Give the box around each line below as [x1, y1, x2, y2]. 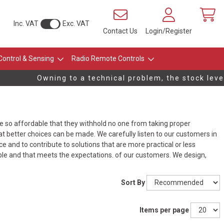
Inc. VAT [13, 19, 38, 27]
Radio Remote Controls [71, 54, 144, 62]
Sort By [121, 178, 145, 187]
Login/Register [145, 27, 192, 35]
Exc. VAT [62, 19, 89, 27]
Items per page [139, 206, 189, 214]
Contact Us [103, 27, 137, 35]
